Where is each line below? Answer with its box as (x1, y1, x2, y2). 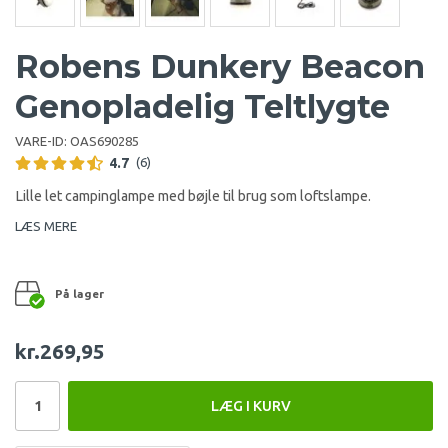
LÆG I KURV (210, 397, 291, 414)
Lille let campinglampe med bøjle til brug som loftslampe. (15, 187, 371, 204)
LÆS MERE (15, 218, 77, 233)
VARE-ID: (15, 133, 70, 148)
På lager (55, 286, 104, 300)
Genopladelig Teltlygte (15, 86, 390, 126)
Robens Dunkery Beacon (15, 46, 425, 86)
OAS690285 (70, 133, 139, 148)
